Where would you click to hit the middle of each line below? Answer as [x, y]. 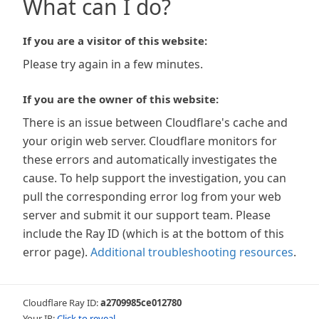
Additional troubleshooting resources [192, 252]
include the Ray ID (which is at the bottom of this [153, 234]
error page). [55, 252]
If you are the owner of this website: [121, 99]
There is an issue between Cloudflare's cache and [155, 122]
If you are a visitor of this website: [115, 41]
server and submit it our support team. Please [147, 215]
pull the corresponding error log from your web [152, 197]
